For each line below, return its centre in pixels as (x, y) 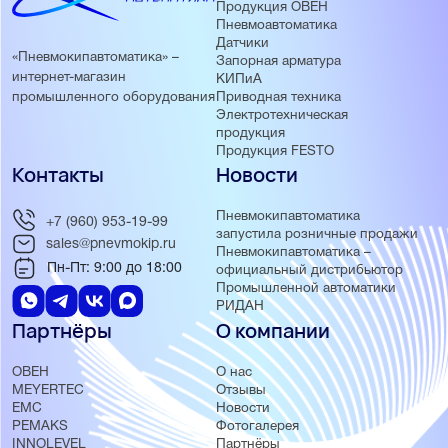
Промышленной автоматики (305, 288)
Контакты (58, 174)
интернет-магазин (69, 78)
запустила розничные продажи (316, 234)
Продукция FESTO (274, 151)
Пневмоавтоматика (276, 25)
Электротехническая (281, 115)
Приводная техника (278, 97)
